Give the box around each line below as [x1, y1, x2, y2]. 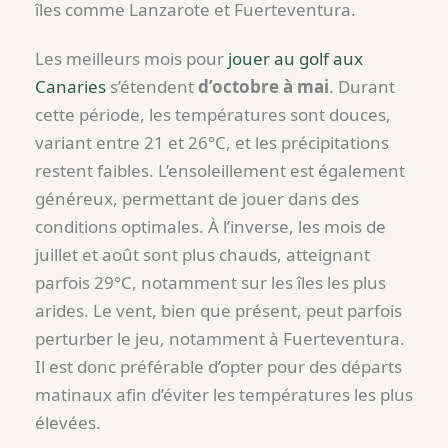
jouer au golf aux [228, 46, 363, 70]
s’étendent [106, 74, 198, 98]
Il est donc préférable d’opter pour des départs [35, 354, 402, 378]
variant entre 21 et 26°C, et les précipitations [35, 130, 389, 154]
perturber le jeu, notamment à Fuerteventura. [35, 326, 405, 350]
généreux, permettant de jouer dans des [35, 186, 359, 210]
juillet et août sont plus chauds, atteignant [35, 242, 370, 266]
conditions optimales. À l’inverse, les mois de [35, 214, 386, 238]
